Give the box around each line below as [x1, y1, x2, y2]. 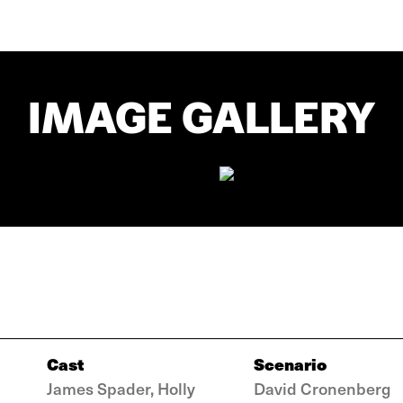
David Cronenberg [254, 377, 390, 399]
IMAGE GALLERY [28, 93, 375, 143]
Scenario [254, 352, 327, 376]
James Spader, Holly [47, 377, 195, 399]
